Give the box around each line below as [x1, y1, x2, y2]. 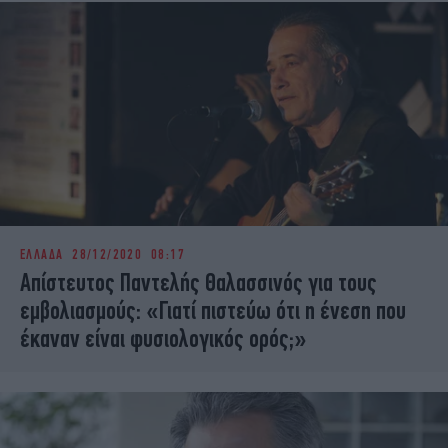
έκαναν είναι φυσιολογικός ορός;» [20, 324, 307, 353]
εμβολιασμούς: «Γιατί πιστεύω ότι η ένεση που [20, 296, 406, 325]
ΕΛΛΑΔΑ [20, 246, 64, 263]
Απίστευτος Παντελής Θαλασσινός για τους [20, 268, 377, 297]
